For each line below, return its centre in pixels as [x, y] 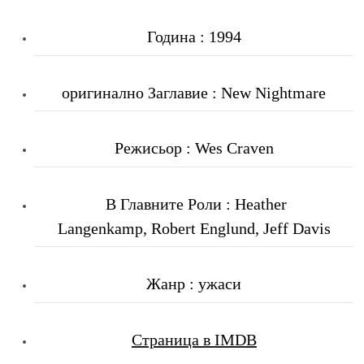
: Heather [254, 204]
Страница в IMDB [194, 339]
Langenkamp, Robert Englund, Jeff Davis [194, 228]
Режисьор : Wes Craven [194, 148]
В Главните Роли [161, 204]
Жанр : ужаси [194, 284]
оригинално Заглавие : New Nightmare [194, 92]
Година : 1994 [194, 37]
